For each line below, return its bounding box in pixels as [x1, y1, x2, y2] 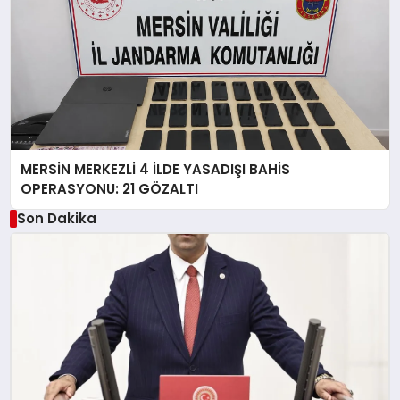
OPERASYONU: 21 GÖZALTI [21, 179, 199, 198]
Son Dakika [16, 208, 96, 228]
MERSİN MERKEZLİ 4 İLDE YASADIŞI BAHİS [21, 159, 291, 179]
